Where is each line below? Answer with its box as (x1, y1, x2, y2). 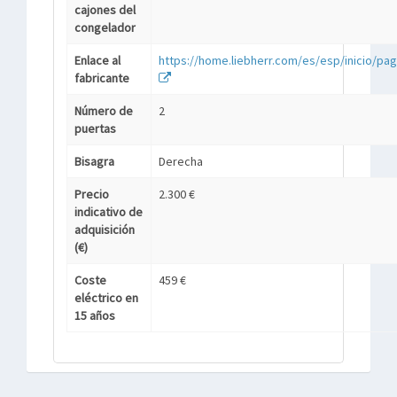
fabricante (74, 70, 129, 86)
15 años (74, 307, 115, 323)
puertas (74, 121, 116, 136)
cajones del (74, 2, 136, 18)
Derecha (159, 153, 203, 169)
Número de (74, 103, 133, 119)
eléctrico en (74, 290, 138, 306)
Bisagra (74, 153, 114, 169)
